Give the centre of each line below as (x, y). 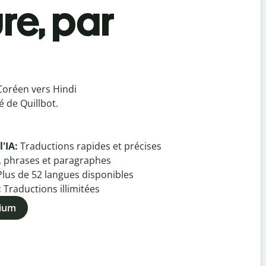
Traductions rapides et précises (91, 146)
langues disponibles (88, 175)
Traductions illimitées (52, 189)
